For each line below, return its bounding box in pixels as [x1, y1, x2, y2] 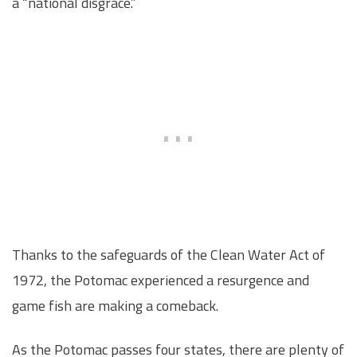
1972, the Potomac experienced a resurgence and [12, 269, 309, 291]
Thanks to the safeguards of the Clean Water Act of [12, 243, 325, 265]
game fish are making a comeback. [12, 294, 218, 316]
